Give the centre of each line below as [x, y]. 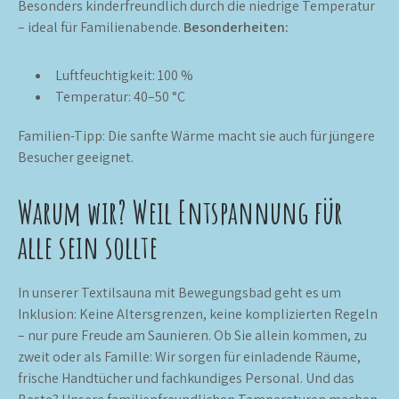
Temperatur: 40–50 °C [120, 96]
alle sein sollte [88, 246]
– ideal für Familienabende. [101, 27]
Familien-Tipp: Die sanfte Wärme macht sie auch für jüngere [196, 135]
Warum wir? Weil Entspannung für [180, 212]
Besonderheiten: [236, 27]
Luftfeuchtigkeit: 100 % [124, 75]
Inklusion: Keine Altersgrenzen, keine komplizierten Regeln [198, 313]
